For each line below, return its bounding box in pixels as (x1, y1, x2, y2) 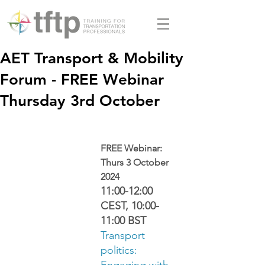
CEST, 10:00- (101, 199, 159, 212)
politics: (101, 244, 140, 257)
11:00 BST (101, 214, 146, 227)
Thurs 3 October (101, 157, 171, 168)
